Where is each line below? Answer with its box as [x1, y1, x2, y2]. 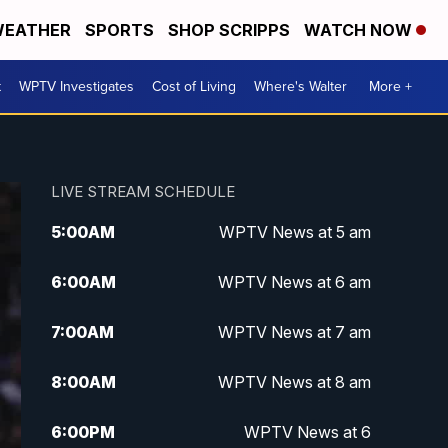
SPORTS [85, 20, 154, 40]
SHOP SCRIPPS [168, 20, 290, 40]
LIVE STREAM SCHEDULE [50, 182, 235, 202]
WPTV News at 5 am [218, 222, 371, 243]
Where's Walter [254, 76, 347, 97]
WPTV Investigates [19, 76, 134, 97]
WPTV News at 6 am [217, 272, 371, 293]
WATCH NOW [304, 20, 416, 40]
